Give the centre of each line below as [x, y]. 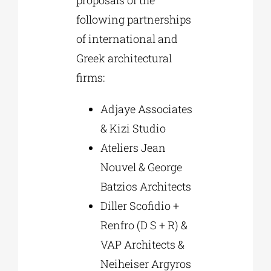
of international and [127, 38]
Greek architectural [124, 58]
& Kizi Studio [133, 128]
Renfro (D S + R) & [144, 225]
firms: [90, 77]
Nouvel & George [141, 167]
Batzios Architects [145, 186]
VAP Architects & [142, 244]
